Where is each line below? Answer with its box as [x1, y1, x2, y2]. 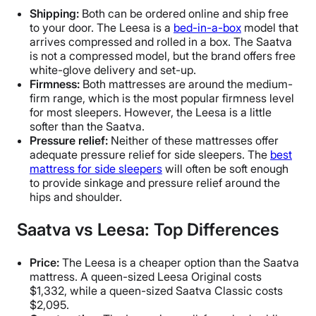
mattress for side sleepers [30, 161, 162, 176]
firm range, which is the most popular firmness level [30, 90, 294, 105]
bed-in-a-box [174, 20, 241, 35]
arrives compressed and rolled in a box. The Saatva [30, 34, 292, 49]
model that [241, 20, 298, 35]
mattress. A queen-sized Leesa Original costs [30, 269, 262, 284]
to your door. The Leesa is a [30, 20, 174, 35]
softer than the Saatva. [30, 119, 145, 133]
